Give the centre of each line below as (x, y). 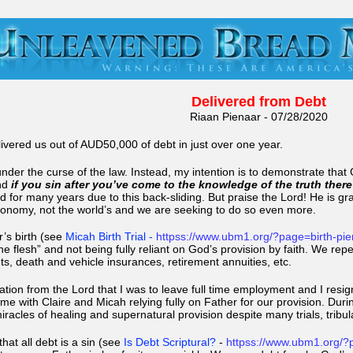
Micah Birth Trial (106, 237)
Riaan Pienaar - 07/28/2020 (258, 117)
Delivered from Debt (258, 102)
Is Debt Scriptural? (170, 342)
